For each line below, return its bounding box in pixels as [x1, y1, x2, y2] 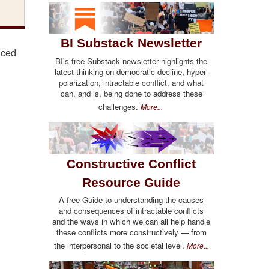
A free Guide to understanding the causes [59, 194, 204, 206]
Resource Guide [82, 175, 180, 189]
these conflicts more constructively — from [56, 226, 207, 238]
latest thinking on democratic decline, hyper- [55, 65, 208, 77]
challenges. [98, 100, 141, 112]
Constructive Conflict [67, 156, 196, 171]
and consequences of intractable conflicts [59, 205, 204, 217]
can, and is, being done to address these [60, 87, 202, 99]
